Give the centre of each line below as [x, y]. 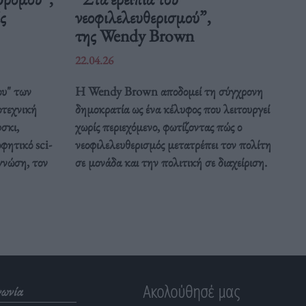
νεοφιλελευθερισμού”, [143, 17]
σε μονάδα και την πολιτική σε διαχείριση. [171, 163]
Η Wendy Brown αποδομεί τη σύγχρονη [169, 92]
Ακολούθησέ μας [191, 293]
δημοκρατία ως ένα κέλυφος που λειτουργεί [173, 109]
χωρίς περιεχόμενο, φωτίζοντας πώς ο [159, 127]
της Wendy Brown [137, 36]
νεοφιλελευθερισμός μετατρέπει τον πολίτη [173, 145]
